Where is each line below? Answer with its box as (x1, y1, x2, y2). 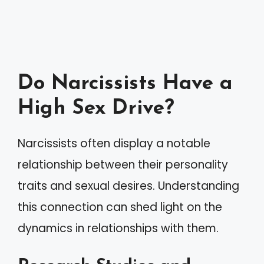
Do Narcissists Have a (18, 74, 232, 94)
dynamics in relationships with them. (18, 220, 219, 236)
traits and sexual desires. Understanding (18, 178, 239, 194)
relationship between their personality (18, 157, 228, 173)
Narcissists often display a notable (18, 136, 210, 151)
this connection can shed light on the (18, 199, 222, 215)
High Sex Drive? (18, 98, 174, 119)
